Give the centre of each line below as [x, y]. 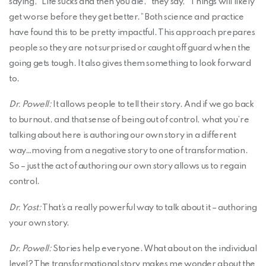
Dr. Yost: [25, 208]
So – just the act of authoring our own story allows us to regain [128, 167]
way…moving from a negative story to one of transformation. [129, 151]
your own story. [39, 223]
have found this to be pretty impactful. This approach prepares [132, 32]
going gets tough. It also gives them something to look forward [130, 63]
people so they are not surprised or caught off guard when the [130, 48]
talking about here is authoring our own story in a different [123, 136]
